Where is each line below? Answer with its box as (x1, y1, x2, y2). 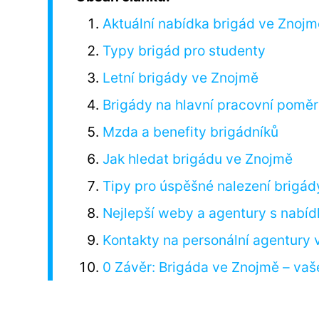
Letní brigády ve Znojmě (103, 68, 259, 86)
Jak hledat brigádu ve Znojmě (103, 150, 293, 167)
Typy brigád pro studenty (103, 41, 266, 59)
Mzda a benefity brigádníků (103, 122, 279, 140)
